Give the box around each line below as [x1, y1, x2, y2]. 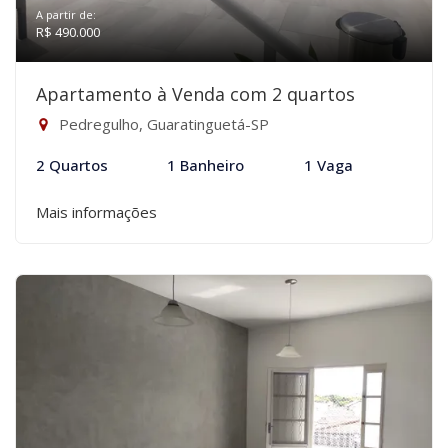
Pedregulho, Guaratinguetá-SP [55, 114, 269, 134]
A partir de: [36, 7, 96, 22]
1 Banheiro [167, 155, 245, 175]
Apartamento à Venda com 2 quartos [36, 82, 355, 106]
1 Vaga [303, 155, 353, 175]
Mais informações [36, 202, 157, 222]
